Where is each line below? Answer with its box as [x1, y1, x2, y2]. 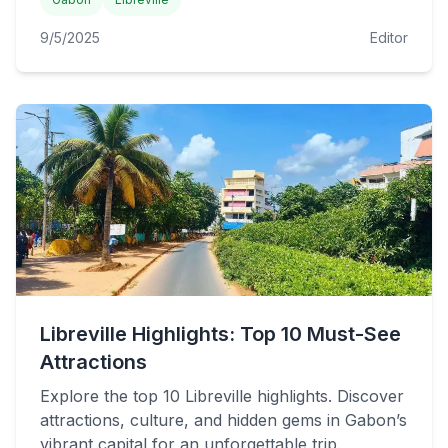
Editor [370, 29, 408, 46]
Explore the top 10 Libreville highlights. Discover [40, 386, 404, 406]
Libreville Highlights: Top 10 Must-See [40, 322, 401, 346]
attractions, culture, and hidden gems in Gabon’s [40, 410, 407, 430]
